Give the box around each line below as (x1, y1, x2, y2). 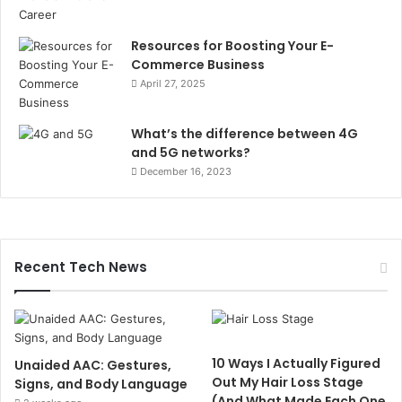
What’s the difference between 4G (131, 124, 358, 143)
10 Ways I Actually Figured (212, 354, 381, 372)
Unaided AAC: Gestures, (14, 355, 171, 374)
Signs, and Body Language (14, 374, 188, 393)
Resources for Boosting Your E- (131, 36, 334, 55)
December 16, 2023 (140, 164, 232, 178)
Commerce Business (131, 55, 265, 74)
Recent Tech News (14, 257, 147, 276)
